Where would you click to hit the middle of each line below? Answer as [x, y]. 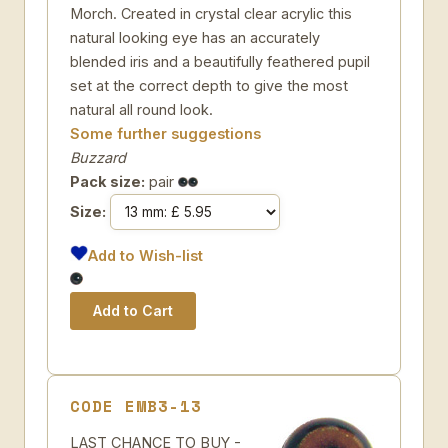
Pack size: [107, 181]
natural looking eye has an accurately [195, 37]
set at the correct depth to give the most [209, 85]
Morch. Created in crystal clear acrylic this [211, 13]
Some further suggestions [165, 133]
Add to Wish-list [146, 255]
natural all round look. [141, 109]
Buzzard [98, 157]
